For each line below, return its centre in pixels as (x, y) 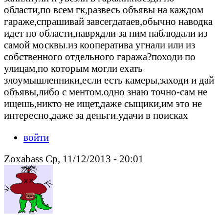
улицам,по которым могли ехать (73, 68)
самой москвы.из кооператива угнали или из (99, 44)
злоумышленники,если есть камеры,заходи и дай (109, 80)
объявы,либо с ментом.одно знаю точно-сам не (106, 91)
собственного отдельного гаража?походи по (100, 56)
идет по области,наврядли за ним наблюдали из (106, 33)
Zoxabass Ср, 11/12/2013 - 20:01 (74, 159)
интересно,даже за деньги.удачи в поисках (96, 115)
